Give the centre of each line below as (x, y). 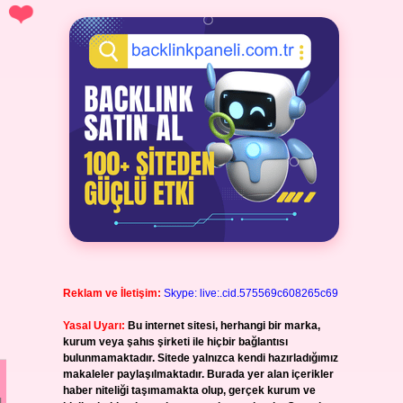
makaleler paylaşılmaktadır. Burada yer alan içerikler (198, 374)
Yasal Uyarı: (94, 326)
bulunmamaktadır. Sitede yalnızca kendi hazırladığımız (200, 358)
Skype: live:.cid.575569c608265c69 (251, 293)
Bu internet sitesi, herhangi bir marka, (224, 326)
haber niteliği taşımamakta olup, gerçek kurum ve (189, 390)
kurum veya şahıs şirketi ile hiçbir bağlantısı (175, 342)
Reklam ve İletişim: (112, 293)
